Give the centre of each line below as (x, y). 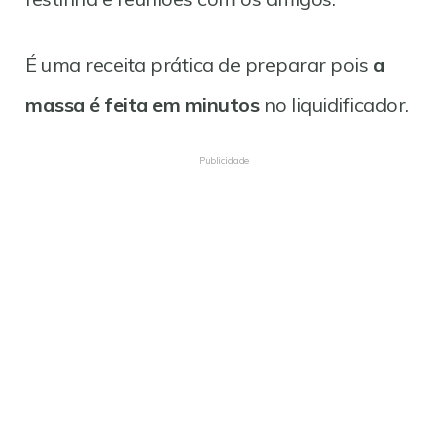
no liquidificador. (334, 104)
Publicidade (224, 160)
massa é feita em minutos (142, 104)
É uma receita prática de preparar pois (199, 64)
